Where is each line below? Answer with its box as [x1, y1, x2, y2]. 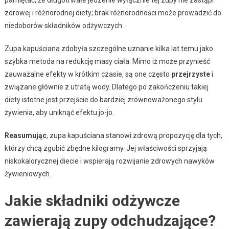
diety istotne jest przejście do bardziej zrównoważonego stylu [4, 95, 202, 104]
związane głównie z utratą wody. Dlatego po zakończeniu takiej [4, 82, 209, 91]
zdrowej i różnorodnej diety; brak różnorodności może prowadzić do [4, 8, 221, 17]
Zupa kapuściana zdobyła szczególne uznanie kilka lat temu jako [4, 44, 213, 53]
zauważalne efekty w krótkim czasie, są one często [4, 70, 171, 78]
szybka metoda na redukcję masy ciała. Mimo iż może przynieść [4, 57, 210, 65]
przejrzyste [171, 70, 210, 78]
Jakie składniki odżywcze [4, 191, 180, 210]
